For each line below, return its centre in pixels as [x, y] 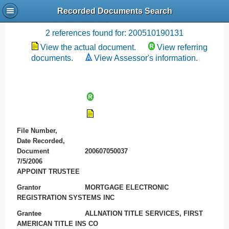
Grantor [29, 187]
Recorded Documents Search [114, 11]
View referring [182, 47]
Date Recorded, [41, 141]
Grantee [29, 213]
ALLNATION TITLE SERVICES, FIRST [144, 213]
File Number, [37, 131]
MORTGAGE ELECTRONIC [127, 187]
